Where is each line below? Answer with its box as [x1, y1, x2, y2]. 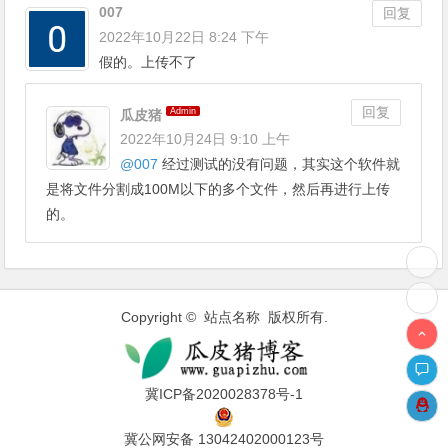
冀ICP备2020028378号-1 [145, 386, 303, 403]
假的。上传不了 [99, 53, 198, 70]
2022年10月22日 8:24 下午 [99, 28, 270, 45]
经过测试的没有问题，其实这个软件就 [158, 156, 401, 173]
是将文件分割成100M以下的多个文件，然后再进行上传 [46, 181, 391, 198]
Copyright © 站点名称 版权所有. [120, 309, 328, 326]
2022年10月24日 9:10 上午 [120, 131, 291, 148]
